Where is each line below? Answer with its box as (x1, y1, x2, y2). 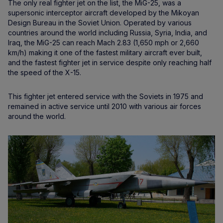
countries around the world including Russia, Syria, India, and (8, 28, 207, 37)
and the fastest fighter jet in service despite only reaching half (8, 58, 212, 67)
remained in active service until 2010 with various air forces (8, 102, 201, 111)
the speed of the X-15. (8, 68, 81, 77)
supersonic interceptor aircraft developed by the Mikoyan (8, 8, 199, 17)
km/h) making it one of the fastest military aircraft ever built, (8, 48, 202, 57)
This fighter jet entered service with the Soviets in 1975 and (8, 92, 203, 101)
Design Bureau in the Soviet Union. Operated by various (8, 18, 192, 27)
